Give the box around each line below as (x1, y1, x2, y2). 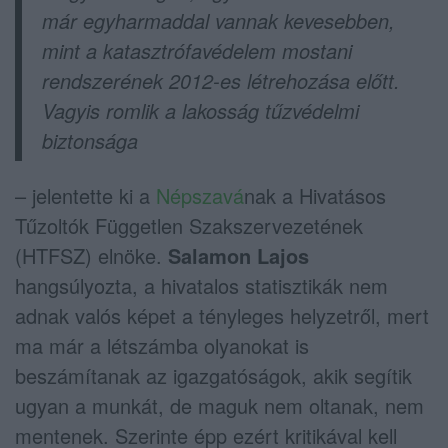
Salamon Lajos (168, 241, 309, 271)
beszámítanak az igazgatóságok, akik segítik (15, 361, 412, 391)
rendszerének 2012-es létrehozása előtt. (42, 66, 400, 96)
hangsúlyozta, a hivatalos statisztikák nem (15, 271, 388, 301)
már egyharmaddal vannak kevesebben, (42, 6, 395, 36)
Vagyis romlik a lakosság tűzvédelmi (42, 96, 359, 126)
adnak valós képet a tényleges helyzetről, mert (15, 301, 429, 331)
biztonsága (42, 126, 138, 156)
